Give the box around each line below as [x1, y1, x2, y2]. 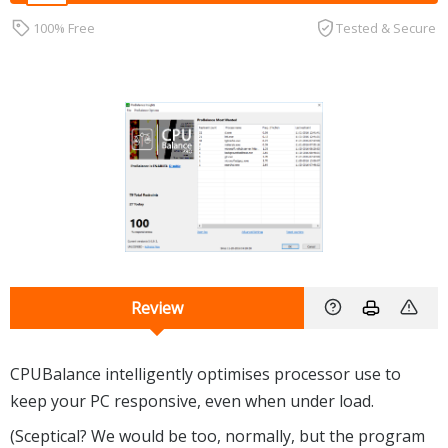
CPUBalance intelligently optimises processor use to [10, 362, 401, 385]
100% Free [33, 18, 96, 37]
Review [131, 296, 183, 319]
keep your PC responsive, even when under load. [10, 389, 374, 412]
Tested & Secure [336, 18, 437, 37]
